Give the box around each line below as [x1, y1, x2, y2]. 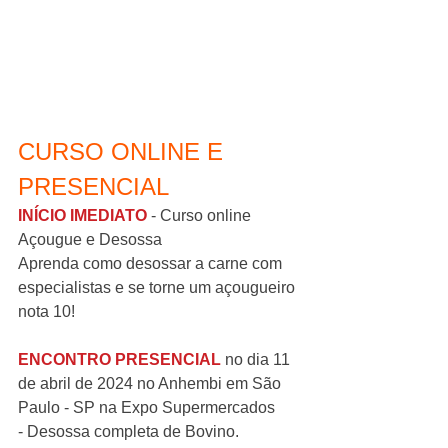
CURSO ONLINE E [18, 137, 230, 165]
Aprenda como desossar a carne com [18, 254, 286, 272]
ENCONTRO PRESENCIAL [18, 350, 221, 368]
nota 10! [18, 302, 75, 320]
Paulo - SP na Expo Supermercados [18, 398, 275, 416]
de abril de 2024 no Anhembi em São [18, 374, 285, 392]
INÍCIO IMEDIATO [18, 206, 147, 224]
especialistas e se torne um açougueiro [18, 278, 299, 296]
